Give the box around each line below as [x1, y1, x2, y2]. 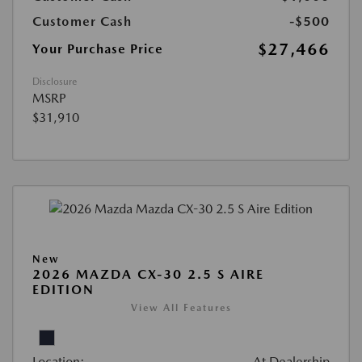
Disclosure [32, 75, 77, 87]
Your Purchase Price [32, 40, 163, 57]
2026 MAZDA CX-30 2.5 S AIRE [32, 266, 264, 282]
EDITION [32, 281, 95, 297]
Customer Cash [32, 13, 132, 29]
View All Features [130, 301, 232, 314]
